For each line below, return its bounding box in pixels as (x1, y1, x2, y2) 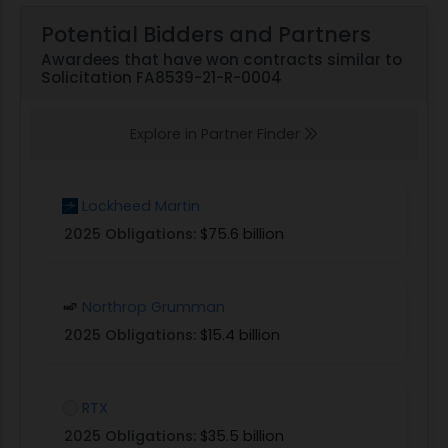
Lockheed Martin (82, 195, 200, 216)
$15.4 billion (200, 324, 280, 345)
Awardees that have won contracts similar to (41, 48, 402, 70)
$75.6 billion (200, 223, 284, 244)
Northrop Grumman (82, 296, 225, 317)
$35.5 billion (200, 425, 284, 446)
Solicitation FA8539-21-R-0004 (41, 66, 282, 88)
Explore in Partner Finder (130, 123, 304, 144)
